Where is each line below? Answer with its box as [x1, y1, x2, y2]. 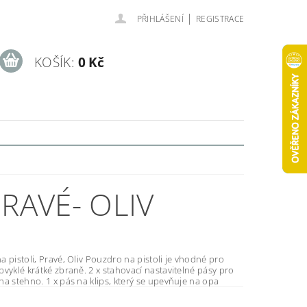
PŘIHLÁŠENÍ [136, 13, 184, 25]
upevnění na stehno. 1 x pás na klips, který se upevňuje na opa [60, 275, 219, 288]
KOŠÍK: [34, 53, 75, 71]
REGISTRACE [195, 13, 245, 25]
